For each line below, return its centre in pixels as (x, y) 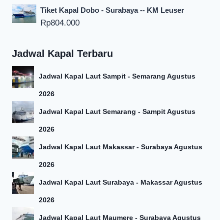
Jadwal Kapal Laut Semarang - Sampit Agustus (117, 112)
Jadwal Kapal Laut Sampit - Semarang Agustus (117, 76)
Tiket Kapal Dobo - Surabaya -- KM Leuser (112, 10)
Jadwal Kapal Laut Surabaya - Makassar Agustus (121, 182)
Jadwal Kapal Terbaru (62, 54)
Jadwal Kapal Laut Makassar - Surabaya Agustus (121, 147)
